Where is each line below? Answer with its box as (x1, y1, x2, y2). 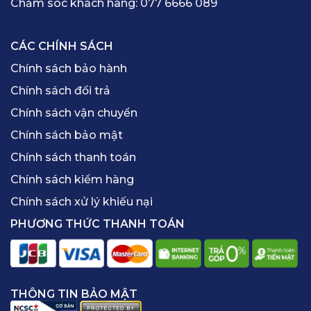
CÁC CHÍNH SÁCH (10, 40, 113, 53)
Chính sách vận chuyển (10, 106, 137, 120)
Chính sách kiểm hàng (10, 173, 134, 187)
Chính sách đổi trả (10, 84, 110, 98)
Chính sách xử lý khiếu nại (10, 195, 153, 209)
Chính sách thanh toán (10, 151, 136, 165)
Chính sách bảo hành (10, 62, 127, 76)
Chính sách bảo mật (10, 128, 123, 142)
